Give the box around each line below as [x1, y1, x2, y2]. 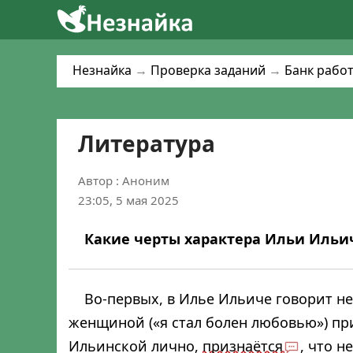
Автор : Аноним [78, 173, 169, 188]
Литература [78, 128, 215, 158]
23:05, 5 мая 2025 [78, 192, 179, 208]
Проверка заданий [150, 61, 266, 79]
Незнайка [72, 61, 132, 79]
